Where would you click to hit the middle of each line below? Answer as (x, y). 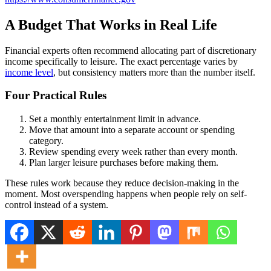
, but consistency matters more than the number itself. (154, 72)
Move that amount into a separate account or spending (132, 130)
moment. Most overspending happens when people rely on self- (126, 194)
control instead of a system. (57, 205)
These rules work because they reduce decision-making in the (122, 183)
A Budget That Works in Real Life (111, 24)
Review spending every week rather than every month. (133, 152)
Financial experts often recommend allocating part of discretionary (131, 50)
